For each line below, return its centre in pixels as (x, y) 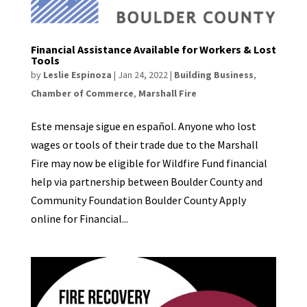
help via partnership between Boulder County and (146, 181)
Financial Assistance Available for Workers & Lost (153, 49)
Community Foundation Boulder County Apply (138, 200)
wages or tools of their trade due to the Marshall (144, 144)
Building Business (213, 74)
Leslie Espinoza (77, 74)
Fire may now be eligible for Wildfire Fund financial (149, 163)
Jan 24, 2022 (143, 74)
